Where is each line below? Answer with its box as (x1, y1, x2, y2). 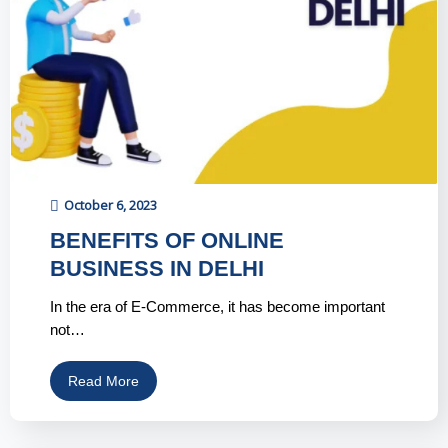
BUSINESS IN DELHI (50, 256, 264, 282)
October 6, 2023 (64, 196, 157, 215)
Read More (68, 373, 139, 390)
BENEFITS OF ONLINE (50, 228, 284, 254)
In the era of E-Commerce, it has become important (50, 298, 385, 316)
